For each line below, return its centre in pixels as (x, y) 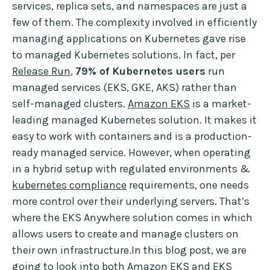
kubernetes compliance (69, 185)
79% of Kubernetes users (140, 71)
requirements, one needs (188, 185)
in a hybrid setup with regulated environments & (131, 169)
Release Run (41, 71)
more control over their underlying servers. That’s (131, 202)
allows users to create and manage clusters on (125, 234)
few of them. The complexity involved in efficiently (134, 23)
